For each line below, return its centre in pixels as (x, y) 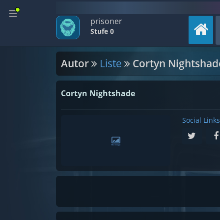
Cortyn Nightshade (98, 93)
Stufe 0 (102, 31)
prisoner (106, 21)
